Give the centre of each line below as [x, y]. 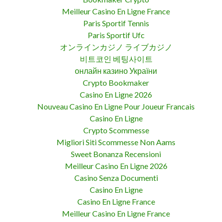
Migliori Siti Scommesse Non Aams [116, 142]
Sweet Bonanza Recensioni [116, 154]
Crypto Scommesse [116, 130]
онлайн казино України [116, 70]
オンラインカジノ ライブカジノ [116, 47]
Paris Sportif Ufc [116, 35]
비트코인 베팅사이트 [116, 58]
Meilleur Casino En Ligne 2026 [116, 166]
